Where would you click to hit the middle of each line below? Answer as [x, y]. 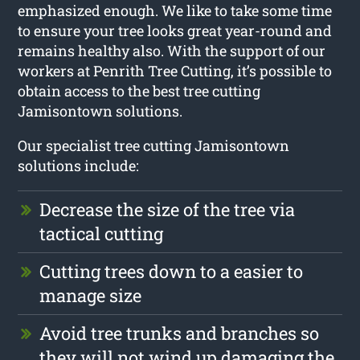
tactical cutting [102, 233]
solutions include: [79, 165]
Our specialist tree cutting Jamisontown [154, 145]
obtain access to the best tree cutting [139, 90]
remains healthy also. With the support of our [172, 50]
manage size [91, 295]
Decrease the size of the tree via [168, 209]
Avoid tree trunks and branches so [180, 333]
